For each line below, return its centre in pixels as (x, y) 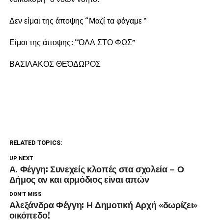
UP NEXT (21, 159)
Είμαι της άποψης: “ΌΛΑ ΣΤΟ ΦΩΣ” (72, 42)
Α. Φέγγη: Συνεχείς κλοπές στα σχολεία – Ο (96, 169)
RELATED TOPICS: (36, 143)
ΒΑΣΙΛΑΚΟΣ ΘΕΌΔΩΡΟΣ (55, 64)
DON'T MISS (25, 194)
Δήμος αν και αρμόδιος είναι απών (79, 179)
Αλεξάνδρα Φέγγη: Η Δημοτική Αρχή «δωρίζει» (103, 205)
